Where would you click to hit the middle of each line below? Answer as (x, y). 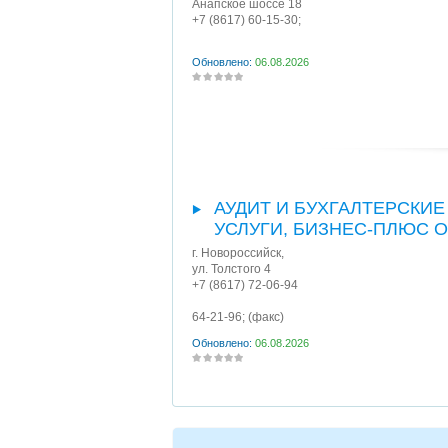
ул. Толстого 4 (231, 269)
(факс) (264, 317)
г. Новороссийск (236, 253)
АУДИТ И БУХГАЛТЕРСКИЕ (329, 208)
